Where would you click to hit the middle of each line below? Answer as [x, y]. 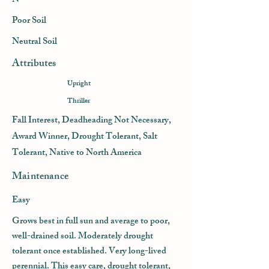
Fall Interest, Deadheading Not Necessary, [92, 121]
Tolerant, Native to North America [77, 153]
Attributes [34, 64]
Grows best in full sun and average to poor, [91, 222]
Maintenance [40, 177]
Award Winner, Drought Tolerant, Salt [85, 137]
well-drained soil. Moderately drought [83, 237]
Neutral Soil [35, 42]
